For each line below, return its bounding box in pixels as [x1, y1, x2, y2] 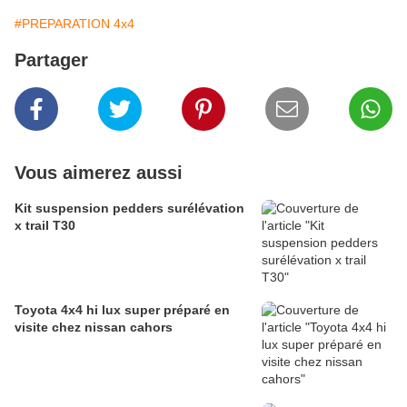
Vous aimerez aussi [15, 163, 183, 184]
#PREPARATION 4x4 [15, 16, 134, 32]
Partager [15, 50, 88, 71]
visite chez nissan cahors [15, 320, 173, 335]
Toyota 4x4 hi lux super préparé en [15, 303, 230, 318]
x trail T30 [15, 218, 75, 233]
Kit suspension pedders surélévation [15, 201, 244, 216]
